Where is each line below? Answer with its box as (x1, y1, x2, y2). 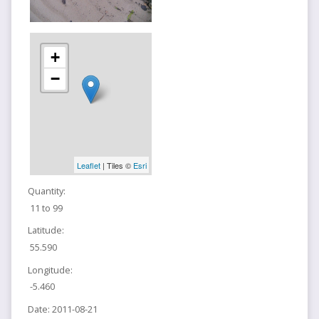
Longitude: (27, 263, 73, 276)
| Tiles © (100, 159, 133, 171)
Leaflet (76, 159, 100, 171)
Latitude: (27, 224, 64, 237)
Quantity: (27, 184, 66, 197)
